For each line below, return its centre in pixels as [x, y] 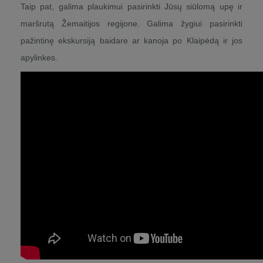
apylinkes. [39, 58]
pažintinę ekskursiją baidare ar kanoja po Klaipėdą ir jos [131, 41]
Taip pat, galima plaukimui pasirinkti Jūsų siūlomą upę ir [131, 6]
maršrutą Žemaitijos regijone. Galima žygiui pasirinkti [131, 23]
